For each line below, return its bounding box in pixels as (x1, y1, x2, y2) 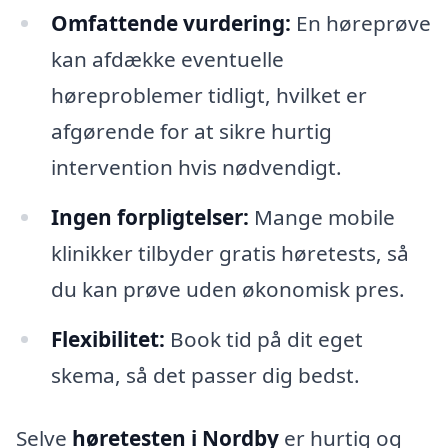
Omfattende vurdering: (50, 8, 291, 37)
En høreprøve (290, 8, 431, 37)
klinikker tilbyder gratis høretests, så (50, 238, 409, 267)
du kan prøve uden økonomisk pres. (50, 274, 405, 303)
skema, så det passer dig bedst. (50, 360, 360, 389)
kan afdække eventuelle (50, 44, 284, 73)
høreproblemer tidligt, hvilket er (50, 80, 367, 109)
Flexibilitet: (50, 324, 165, 353)
